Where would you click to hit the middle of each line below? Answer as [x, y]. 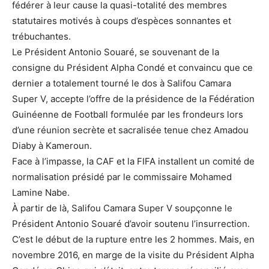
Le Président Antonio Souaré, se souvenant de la [116, 52]
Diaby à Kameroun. [52, 146]
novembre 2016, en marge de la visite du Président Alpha [133, 255]
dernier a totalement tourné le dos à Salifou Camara [122, 83]
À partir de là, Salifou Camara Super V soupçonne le [122, 208]
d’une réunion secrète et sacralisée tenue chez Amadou [130, 130]
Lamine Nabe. [41, 192]
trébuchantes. [41, 36]
